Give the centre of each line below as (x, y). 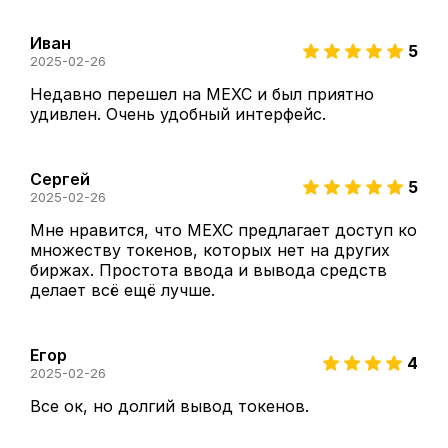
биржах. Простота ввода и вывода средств (208, 270)
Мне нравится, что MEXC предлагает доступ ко (223, 230)
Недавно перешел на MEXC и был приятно (202, 94)
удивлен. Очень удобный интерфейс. (178, 114)
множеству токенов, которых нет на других (210, 250)
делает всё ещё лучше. (122, 290)
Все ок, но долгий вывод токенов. (172, 406)
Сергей (60, 179)
